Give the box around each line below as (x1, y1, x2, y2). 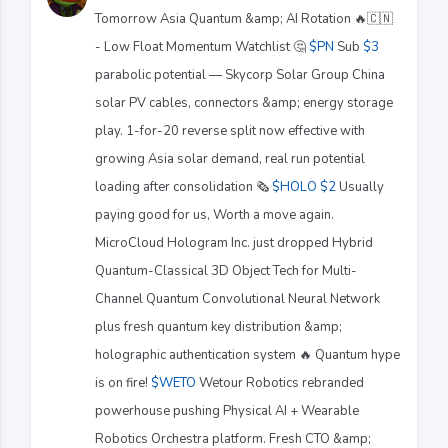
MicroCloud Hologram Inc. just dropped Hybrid (95, 233, 373, 252)
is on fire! (95, 373, 151, 392)
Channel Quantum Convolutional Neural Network (95, 289, 380, 308)
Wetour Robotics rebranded (196, 373, 364, 392)
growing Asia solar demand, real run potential (95, 149, 365, 168)
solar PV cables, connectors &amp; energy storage (95, 93, 393, 112)
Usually (336, 177, 384, 196)
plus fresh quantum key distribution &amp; (95, 317, 342, 336)
